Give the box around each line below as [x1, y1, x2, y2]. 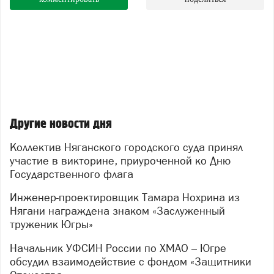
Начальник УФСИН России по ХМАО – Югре [10, 242, 17, 255]
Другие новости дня [10, 116, 112, 132]
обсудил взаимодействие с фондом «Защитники [10, 255, 251, 268]
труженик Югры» [10, 218, 93, 231]
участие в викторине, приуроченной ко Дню [10, 154, 231, 167]
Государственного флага [10, 167, 133, 180]
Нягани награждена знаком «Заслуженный [10, 204, 225, 218]
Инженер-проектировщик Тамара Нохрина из [10, 191, 17, 204]
